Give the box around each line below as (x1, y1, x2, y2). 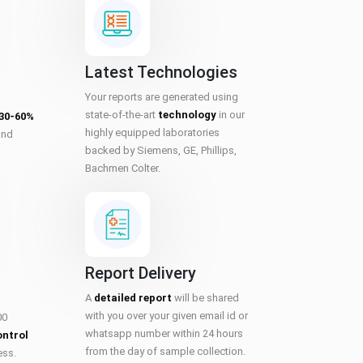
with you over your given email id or (84, 310, 248, 322)
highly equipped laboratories (84, 126, 220, 139)
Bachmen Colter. (84, 162, 160, 174)
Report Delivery (84, 263, 196, 283)
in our (216, 109, 245, 121)
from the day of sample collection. (84, 345, 246, 357)
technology (157, 109, 216, 121)
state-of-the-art (84, 109, 158, 121)
